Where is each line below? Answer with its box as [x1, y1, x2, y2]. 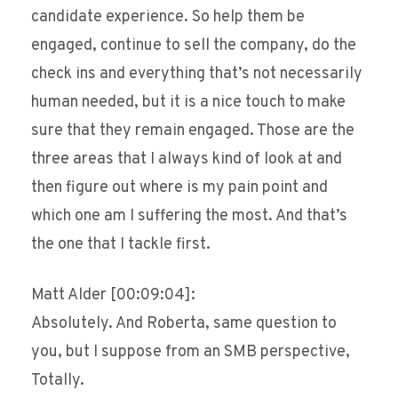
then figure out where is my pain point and [31, 178, 328, 199]
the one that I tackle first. [31, 235, 211, 256]
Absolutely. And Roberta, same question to [31, 314, 337, 335]
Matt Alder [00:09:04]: [31, 285, 195, 306]
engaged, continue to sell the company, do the [31, 36, 356, 57]
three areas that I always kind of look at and [31, 149, 342, 171]
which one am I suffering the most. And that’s [31, 206, 347, 227]
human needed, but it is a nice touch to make [31, 92, 346, 114]
